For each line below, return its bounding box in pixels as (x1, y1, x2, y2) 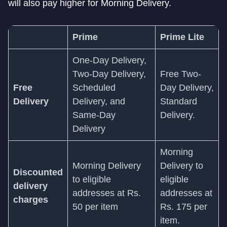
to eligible (72, 174, 111, 184)
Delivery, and (72, 96, 125, 106)
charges (13, 195, 48, 205)
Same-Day (72, 110, 116, 120)
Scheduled (72, 83, 116, 93)
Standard (160, 96, 197, 106)
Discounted (13, 167, 63, 177)
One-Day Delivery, (72, 55, 146, 65)
